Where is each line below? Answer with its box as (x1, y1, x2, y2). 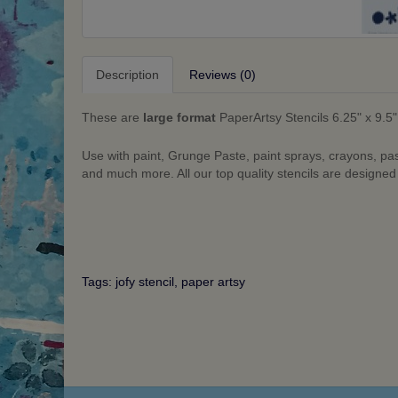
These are (82, 110, 143, 125)
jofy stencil (115, 275, 174, 290)
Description (96, 68, 159, 83)
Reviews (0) (189, 68, 256, 83)
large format (143, 110, 216, 125)
